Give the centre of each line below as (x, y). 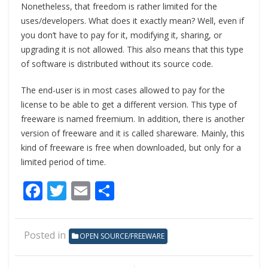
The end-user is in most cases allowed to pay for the (123, 90)
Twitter (98, 191)
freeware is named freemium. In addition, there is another (133, 119)
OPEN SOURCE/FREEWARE (122, 236)
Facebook (85, 191)
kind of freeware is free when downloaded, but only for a (131, 148)
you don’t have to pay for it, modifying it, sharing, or (121, 35)
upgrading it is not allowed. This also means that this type (132, 50)
